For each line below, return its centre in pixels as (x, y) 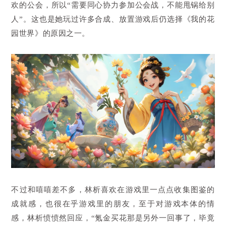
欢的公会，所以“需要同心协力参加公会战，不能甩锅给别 (113, 5)
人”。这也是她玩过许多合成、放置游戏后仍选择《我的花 (113, 19)
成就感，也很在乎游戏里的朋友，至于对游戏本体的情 (113, 204)
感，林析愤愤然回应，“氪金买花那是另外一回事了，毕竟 (113, 218)
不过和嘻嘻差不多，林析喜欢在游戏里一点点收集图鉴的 (113, 190)
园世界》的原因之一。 (50, 34)
